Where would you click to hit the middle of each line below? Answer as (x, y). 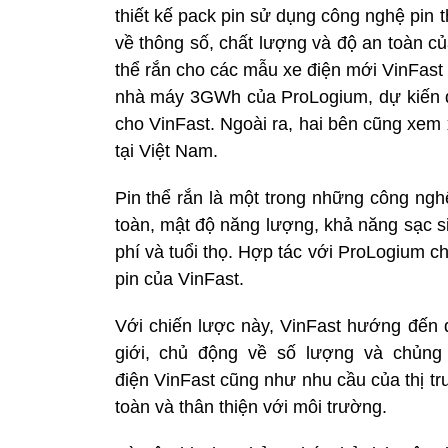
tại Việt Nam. (166, 151)
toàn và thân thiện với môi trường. (250, 407)
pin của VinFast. (179, 279)
